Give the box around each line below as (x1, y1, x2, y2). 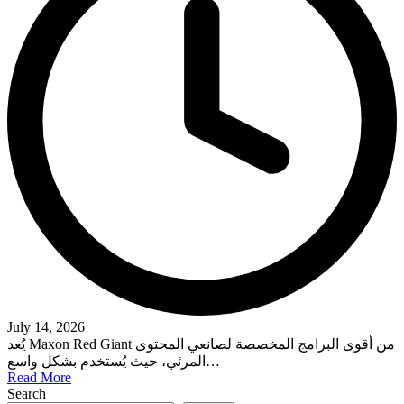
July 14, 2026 (7, 318, 85, 335)
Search (7, 385, 46, 401)
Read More (7, 369, 71, 385)
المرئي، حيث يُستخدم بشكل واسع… (206, 353, 220, 369)
